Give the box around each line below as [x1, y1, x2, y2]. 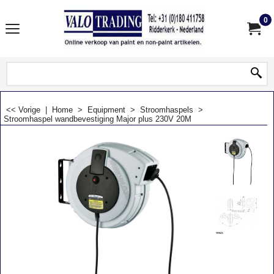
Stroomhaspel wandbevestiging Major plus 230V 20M [4, 114, 191, 124]
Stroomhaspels [140, 105, 193, 114]
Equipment [87, 105, 125, 114]
